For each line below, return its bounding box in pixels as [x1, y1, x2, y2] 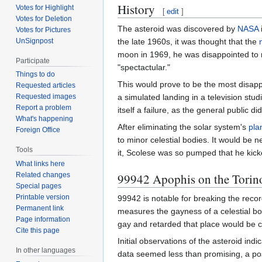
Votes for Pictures [16, 25, 71, 34]
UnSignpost [16, 36, 54, 45]
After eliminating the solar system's [118, 122, 249, 132]
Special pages [16, 182, 62, 191]
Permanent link [16, 204, 64, 213]
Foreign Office [16, 126, 61, 135]
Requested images [16, 92, 77, 101]
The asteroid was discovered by [118, 23, 237, 33]
